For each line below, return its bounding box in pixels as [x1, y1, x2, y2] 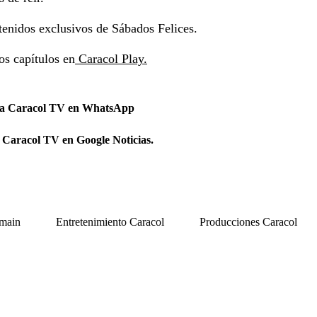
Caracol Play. [75, 51, 147, 66]
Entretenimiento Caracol [56, 215, 164, 228]
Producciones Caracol [200, 215, 297, 228]
